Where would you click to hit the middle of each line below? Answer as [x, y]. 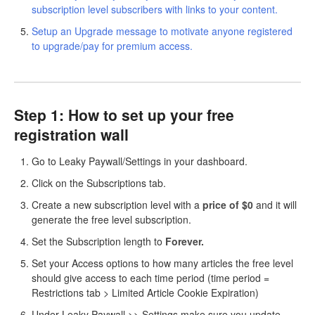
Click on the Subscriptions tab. [99, 182]
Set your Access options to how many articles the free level [162, 263]
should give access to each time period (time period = [150, 277]
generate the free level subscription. [111, 219]
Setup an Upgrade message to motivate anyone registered [162, 31]
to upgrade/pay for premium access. [112, 45]
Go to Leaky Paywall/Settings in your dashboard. [141, 161]
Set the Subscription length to [98, 241]
